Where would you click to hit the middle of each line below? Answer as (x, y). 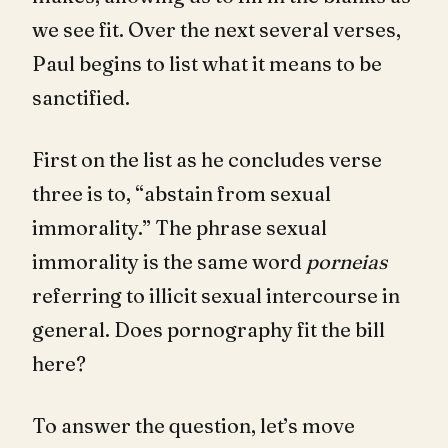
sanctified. (81, 97)
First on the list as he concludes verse (207, 159)
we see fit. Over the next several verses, (216, 29)
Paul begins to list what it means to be (207, 63)
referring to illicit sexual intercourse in (216, 295)
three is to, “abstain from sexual (181, 193)
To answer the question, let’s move (193, 425)
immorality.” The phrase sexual (179, 227)
